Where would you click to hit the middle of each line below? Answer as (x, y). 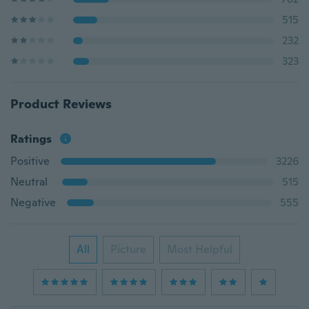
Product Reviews (61, 104)
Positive (30, 161)
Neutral (29, 182)
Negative (33, 202)
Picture (128, 249)
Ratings (31, 139)
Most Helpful (200, 249)
